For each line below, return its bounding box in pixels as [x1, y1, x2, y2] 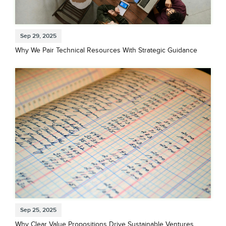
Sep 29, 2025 [20, 32, 56, 40]
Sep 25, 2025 [20, 206, 56, 214]
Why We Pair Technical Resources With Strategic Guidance [15, 46, 197, 54]
